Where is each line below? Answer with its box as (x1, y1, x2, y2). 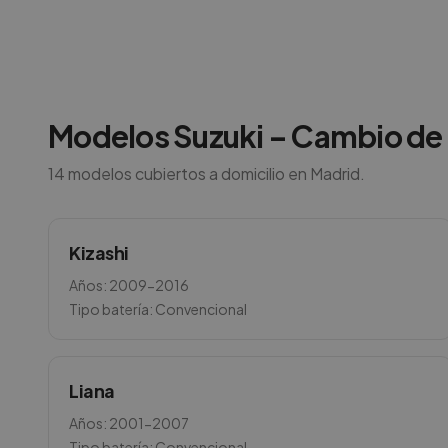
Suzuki (173, 117, 264, 155)
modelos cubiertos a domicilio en (65, 163, 310, 184)
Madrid (310, 163, 360, 184)
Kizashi (69, 241, 129, 264)
